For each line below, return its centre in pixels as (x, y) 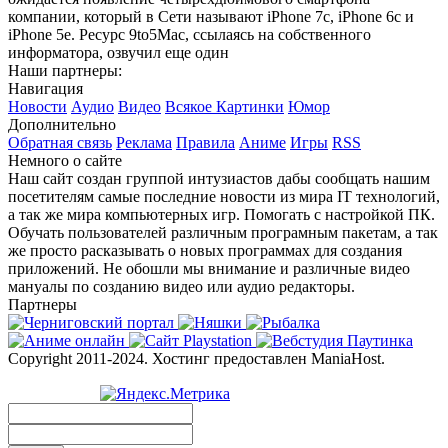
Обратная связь (60, 142)
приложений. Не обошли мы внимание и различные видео (209, 268)
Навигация (45, 88)
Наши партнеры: (65, 70)
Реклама (144, 142)
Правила (205, 142)
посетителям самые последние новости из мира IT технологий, (224, 196)
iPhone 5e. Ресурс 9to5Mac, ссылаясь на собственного (189, 34)
